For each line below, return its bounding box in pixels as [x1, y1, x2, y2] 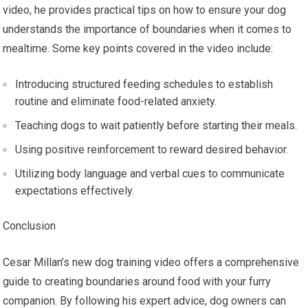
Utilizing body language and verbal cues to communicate [15, 167, 285, 181]
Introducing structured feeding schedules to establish [15, 78, 274, 91]
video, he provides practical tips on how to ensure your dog [3, 3, 287, 17]
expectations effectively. [15, 184, 135, 198]
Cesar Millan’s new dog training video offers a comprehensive [3, 256, 300, 269]
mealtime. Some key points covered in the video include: [3, 42, 274, 56]
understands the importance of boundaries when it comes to [3, 23, 292, 36]
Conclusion [3, 219, 56, 233]
